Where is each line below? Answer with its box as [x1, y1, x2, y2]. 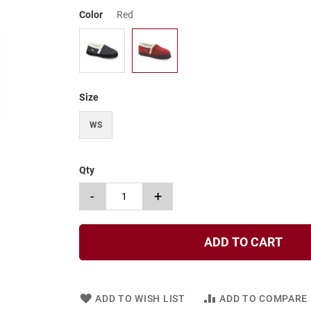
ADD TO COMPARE [219, 292, 308, 304]
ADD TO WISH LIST [95, 292, 185, 304]
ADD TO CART [203, 234, 283, 249]
